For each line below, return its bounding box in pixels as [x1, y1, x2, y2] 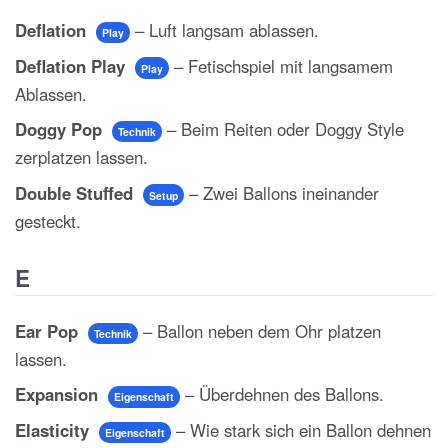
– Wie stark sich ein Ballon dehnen [170, 417, 431, 442]
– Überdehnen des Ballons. [179, 382, 384, 407]
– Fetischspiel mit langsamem [168, 53, 393, 78]
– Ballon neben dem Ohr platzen [137, 318, 381, 343]
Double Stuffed [15, 180, 138, 205]
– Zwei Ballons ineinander [183, 180, 379, 205]
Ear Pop [15, 318, 83, 343]
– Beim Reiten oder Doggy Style [161, 117, 404, 142]
